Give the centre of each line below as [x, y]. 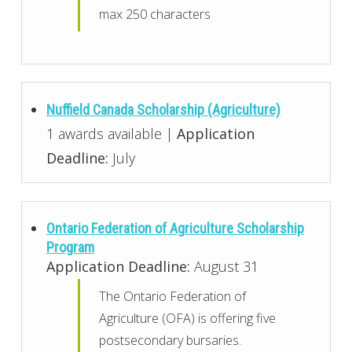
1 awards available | [111, 134]
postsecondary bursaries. [170, 341]
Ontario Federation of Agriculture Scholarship [175, 229]
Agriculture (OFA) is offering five [188, 319]
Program [70, 247]
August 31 [224, 267]
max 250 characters [155, 15]
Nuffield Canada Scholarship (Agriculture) [163, 110]
